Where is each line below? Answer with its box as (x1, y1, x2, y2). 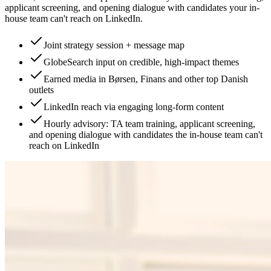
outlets (29, 84, 54, 95)
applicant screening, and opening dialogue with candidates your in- (5, 2, 260, 13)
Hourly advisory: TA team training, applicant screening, (44, 118, 255, 129)
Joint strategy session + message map (44, 39, 184, 50)
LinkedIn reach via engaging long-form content (44, 101, 224, 112)
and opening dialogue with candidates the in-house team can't (29, 129, 263, 140)
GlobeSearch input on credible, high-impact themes (44, 56, 239, 67)
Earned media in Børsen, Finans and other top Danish (44, 73, 248, 84)
